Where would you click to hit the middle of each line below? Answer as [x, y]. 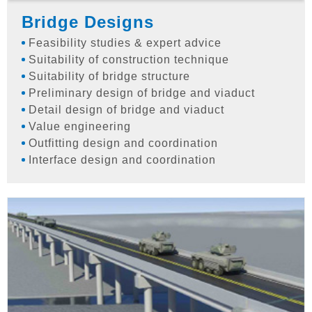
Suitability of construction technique [129, 59]
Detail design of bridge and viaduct [126, 109]
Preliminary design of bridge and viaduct [142, 93]
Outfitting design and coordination [123, 143]
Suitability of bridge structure [109, 76]
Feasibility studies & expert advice [125, 42]
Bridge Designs [88, 22]
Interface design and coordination [122, 159]
